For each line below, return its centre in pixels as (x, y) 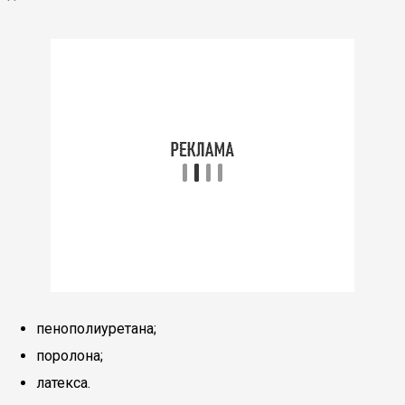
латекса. (63, 383)
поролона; (70, 356)
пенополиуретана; (96, 329)
